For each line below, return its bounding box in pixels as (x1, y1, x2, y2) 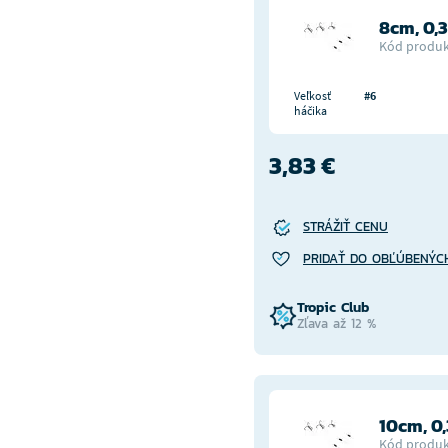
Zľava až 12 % (297, 314, 376, 333)
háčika (294, 103, 327, 118)
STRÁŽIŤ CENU (303, 217, 388, 236)
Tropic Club (297, 297, 369, 318)
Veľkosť (294, 88, 331, 103)
